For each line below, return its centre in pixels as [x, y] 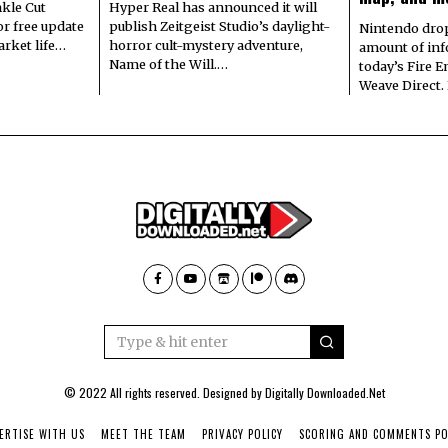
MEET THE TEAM [143, 434]
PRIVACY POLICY [242, 434]
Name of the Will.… [168, 64]
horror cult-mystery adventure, [206, 45]
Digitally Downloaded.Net [324, 393]
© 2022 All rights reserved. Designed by [164, 393]
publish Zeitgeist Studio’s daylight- [219, 26]
